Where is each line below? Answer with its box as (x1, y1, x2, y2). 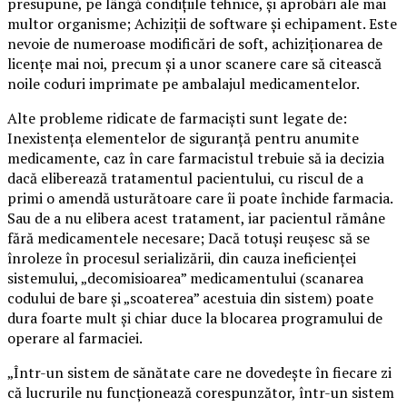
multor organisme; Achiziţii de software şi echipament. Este (7, 13, 397, 34)
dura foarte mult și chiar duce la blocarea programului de (7, 307, 382, 328)
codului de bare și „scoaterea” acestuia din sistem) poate (7, 287, 373, 308)
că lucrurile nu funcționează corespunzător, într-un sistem (7, 382, 394, 402)
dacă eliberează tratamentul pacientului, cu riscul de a (7, 167, 363, 188)
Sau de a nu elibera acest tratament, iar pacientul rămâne (7, 207, 385, 228)
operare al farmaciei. (7, 327, 143, 348)
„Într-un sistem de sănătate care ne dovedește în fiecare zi (7, 362, 392, 382)
